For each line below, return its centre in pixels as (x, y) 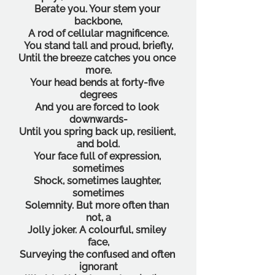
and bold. (98, 144)
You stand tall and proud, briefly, (98, 45)
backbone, (98, 21)
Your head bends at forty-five (98, 82)
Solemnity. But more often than (98, 205)
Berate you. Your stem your (98, 9)
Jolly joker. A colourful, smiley (98, 230)
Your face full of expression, (98, 156)
